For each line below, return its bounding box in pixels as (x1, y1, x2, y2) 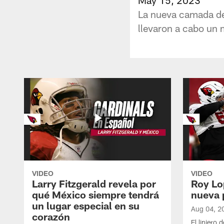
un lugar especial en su (32, 199, 139, 211)
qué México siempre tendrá (32, 188, 159, 200)
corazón (32, 210, 70, 222)
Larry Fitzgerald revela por (32, 177, 156, 189)
